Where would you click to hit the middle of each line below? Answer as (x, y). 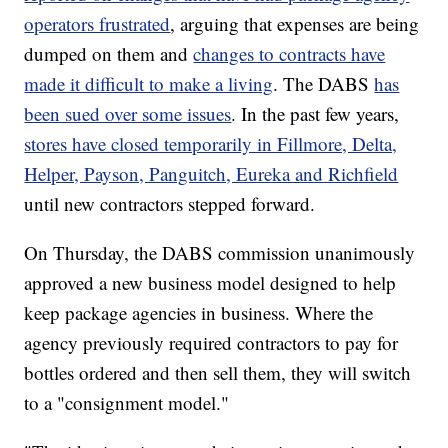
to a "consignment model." (127, 403)
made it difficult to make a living (149, 84)
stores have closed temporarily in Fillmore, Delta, (211, 144)
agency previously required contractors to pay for (211, 343)
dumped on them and (109, 54)
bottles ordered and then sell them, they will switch (218, 373)
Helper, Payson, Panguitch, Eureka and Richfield (211, 174)
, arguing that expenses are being (295, 24)
